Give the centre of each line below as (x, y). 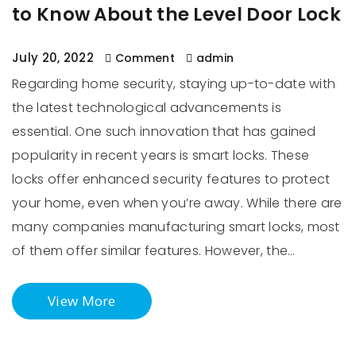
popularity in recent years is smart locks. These (161, 155)
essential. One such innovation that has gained (164, 132)
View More (82, 301)
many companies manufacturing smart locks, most (176, 227)
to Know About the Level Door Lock (176, 14)
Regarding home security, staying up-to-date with (174, 84)
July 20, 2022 (53, 58)
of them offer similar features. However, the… (154, 251)
